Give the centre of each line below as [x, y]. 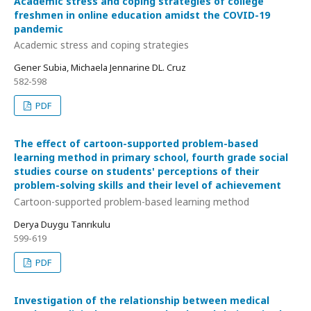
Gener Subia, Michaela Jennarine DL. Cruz [100, 67]
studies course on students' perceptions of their [136, 171]
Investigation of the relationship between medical [142, 300]
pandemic [39, 28]
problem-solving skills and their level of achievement [148, 185]
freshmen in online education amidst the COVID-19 [142, 15]
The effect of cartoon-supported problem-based [136, 143]
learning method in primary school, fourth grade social [151, 157]
